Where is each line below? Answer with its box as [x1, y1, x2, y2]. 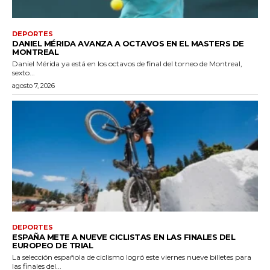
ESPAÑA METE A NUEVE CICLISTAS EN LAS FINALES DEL [12, 231, 235, 242]
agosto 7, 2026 [12, 81, 55, 90]
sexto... [12, 68, 35, 78]
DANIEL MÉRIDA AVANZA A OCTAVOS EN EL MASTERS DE [12, 39, 244, 49]
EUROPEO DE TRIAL [12, 240, 93, 250]
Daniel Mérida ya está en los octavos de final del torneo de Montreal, [12, 59, 242, 69]
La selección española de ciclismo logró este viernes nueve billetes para [12, 252, 251, 262]
